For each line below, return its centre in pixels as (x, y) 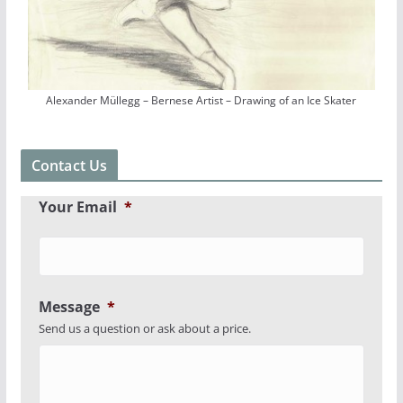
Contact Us (69, 166)
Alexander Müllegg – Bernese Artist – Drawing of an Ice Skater (201, 101)
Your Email (77, 207)
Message (69, 307)
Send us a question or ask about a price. (144, 329)
